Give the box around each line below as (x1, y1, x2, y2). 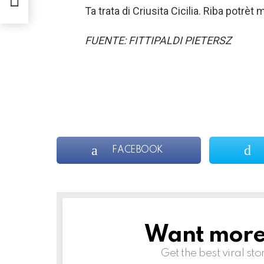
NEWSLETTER (77, 225, 163, 237)
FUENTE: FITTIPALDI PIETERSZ (85, 34, 232, 47)
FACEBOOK (112, 146, 164, 156)
